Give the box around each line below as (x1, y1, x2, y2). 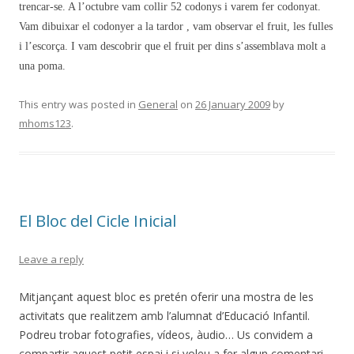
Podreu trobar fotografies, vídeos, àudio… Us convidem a (19, 327, 313, 342)
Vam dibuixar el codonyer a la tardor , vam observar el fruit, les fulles (19, 21, 333, 32)
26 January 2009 (195, 97, 270, 111)
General (138, 97, 178, 111)
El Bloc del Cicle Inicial (19, 210, 176, 232)
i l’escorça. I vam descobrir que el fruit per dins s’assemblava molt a (19, 40, 326, 52)
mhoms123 (19, 116, 71, 130)
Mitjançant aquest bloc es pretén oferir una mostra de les (19, 289, 314, 304)
